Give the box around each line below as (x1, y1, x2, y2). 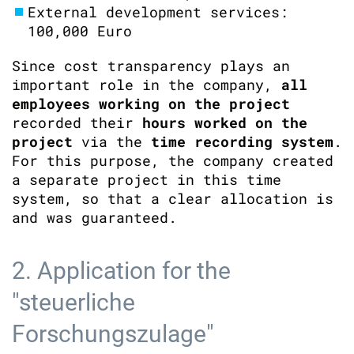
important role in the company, (12, 75, 281, 94)
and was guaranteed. (12, 208, 177, 227)
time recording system (151, 132, 333, 151)
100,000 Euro (28, 21, 132, 40)
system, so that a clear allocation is (12, 189, 333, 208)
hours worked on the (142, 113, 307, 132)
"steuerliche (12, 288, 135, 316)
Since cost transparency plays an (12, 56, 290, 75)
